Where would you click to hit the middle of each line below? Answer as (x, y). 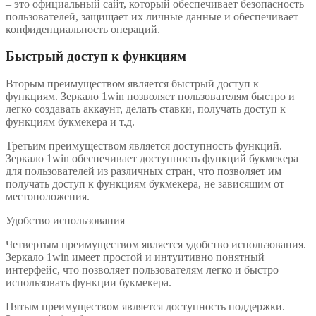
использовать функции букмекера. (89, 282)
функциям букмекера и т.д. (70, 121)
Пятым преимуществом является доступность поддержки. (145, 306)
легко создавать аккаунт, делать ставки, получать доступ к (146, 109)
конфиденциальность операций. (83, 29)
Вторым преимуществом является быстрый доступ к (132, 83)
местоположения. (48, 196)
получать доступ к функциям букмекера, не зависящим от (145, 183)
